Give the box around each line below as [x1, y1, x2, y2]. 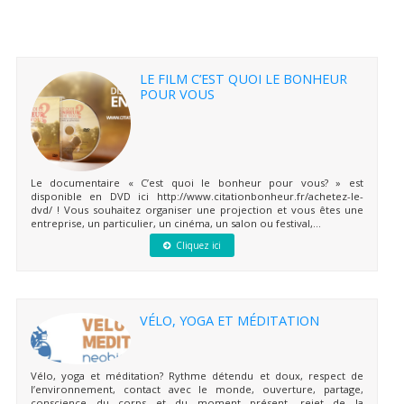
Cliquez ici [176, 238, 222, 252]
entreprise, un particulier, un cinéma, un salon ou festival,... [30, 216, 321, 230]
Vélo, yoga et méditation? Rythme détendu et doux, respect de [30, 369, 363, 383]
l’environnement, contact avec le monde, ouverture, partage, [30, 382, 363, 397]
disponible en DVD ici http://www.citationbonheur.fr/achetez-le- [30, 188, 363, 203]
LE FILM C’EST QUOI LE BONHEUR [139, 69, 347, 87]
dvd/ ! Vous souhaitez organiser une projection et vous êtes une [30, 202, 363, 216]
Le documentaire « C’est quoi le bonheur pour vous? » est [30, 175, 363, 189]
